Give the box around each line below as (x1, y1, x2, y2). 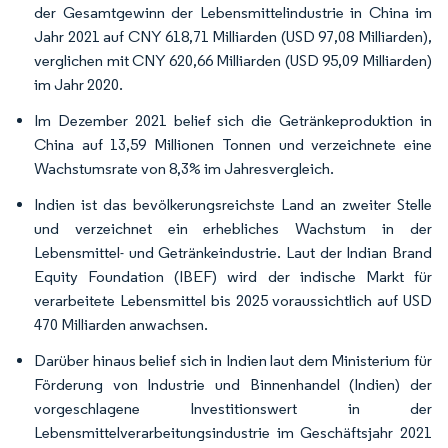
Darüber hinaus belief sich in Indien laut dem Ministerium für (34, 351, 432, 370)
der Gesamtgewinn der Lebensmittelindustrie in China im (34, 3, 432, 22)
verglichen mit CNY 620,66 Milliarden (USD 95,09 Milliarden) (34, 51, 432, 70)
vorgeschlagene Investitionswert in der (34, 399, 432, 418)
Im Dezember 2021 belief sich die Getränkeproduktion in (34, 111, 432, 130)
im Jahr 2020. (34, 75, 123, 94)
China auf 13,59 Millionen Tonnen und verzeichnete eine (34, 135, 432, 154)
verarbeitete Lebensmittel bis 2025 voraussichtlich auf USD (34, 291, 432, 310)
